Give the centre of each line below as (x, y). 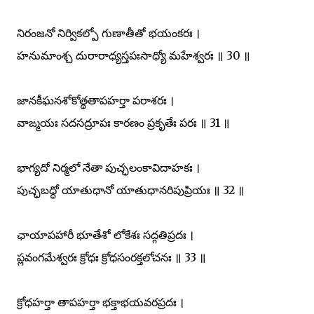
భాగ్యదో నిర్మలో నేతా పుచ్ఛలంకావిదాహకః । (108, 167)
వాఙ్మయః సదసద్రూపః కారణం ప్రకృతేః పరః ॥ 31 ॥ (123, 122)
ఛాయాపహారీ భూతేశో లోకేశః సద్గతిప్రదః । (105, 234)
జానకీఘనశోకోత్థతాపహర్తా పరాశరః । (95, 100)
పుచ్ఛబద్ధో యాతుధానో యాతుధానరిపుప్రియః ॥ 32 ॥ (131, 190)
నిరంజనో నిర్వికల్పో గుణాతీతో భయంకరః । (108, 33)
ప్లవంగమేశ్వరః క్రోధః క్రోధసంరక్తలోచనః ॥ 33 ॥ (111, 257)
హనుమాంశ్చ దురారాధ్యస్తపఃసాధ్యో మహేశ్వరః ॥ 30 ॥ (134, 55)
